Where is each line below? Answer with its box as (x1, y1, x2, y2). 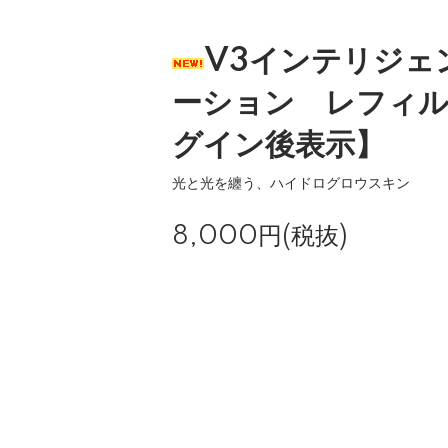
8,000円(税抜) (172, 223, 348, 250)
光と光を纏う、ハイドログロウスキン (172, 176, 410, 192)
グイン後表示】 (172, 129, 385, 163)
